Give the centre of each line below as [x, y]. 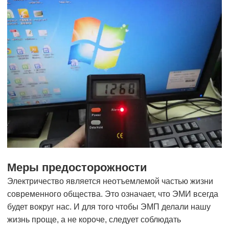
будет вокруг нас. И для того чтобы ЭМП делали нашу [109, 207]
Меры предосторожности [77, 168]
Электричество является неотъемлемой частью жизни [110, 181]
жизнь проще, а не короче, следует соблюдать [94, 220]
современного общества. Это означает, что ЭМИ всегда [113, 194]
